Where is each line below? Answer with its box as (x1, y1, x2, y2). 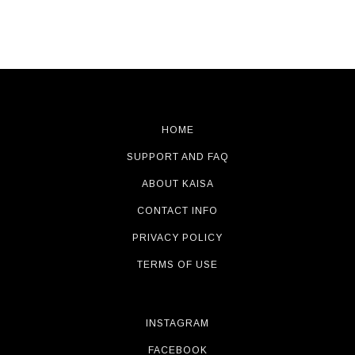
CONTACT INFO (137, 205, 218, 216)
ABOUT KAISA (141, 178, 214, 189)
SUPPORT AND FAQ (126, 151, 229, 162)
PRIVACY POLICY (132, 232, 223, 243)
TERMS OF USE (137, 259, 218, 270)
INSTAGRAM (146, 318, 209, 329)
